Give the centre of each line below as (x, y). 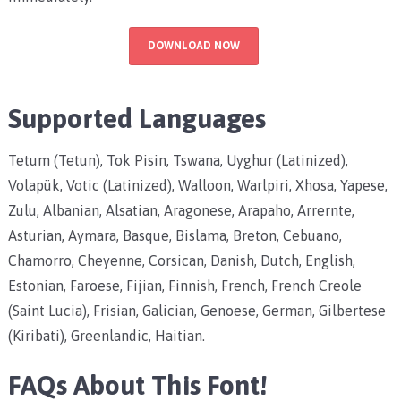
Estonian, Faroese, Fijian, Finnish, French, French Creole (184, 285)
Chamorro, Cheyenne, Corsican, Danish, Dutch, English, (181, 260)
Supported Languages (137, 118)
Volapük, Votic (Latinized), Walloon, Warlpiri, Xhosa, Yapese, (197, 185)
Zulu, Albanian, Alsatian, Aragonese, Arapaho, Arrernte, (181, 210)
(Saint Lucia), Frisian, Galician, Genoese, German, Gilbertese (196, 310)
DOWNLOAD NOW (193, 45)
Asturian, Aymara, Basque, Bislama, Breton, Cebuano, (175, 235)
